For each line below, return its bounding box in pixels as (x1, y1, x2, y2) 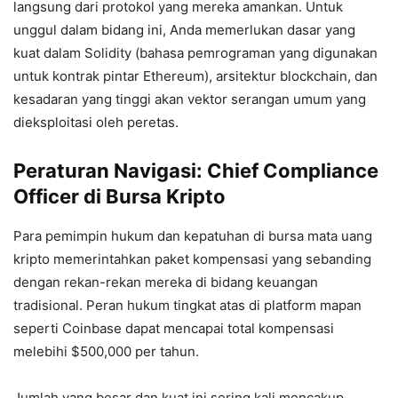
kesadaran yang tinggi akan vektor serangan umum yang (13, 90, 366, 107)
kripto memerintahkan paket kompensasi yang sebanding (13, 250, 371, 267)
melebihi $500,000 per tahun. (13, 342, 199, 360)
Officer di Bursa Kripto (13, 184, 226, 208)
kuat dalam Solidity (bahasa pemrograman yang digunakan (13, 44, 378, 61)
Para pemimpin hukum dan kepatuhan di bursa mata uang (13, 227, 372, 244)
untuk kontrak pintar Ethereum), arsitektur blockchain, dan (13, 67, 378, 84)
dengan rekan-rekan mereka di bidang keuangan (13, 273, 318, 291)
